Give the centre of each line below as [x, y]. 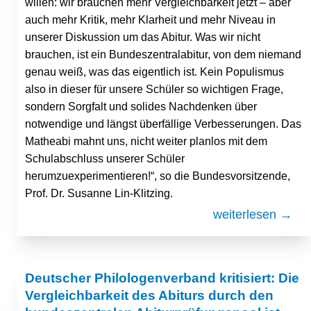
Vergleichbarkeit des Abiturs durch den [149, 295]
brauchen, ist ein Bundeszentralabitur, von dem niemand [163, 54]
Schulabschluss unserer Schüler [105, 158]
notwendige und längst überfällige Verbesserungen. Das [163, 124]
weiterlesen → [253, 214]
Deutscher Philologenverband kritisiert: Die [162, 278]
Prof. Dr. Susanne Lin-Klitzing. [99, 193]
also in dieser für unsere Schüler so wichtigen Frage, [154, 89]
